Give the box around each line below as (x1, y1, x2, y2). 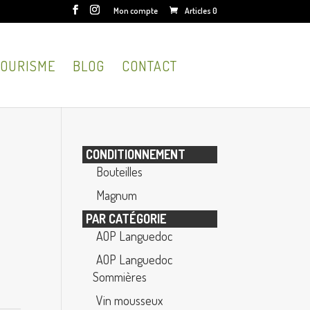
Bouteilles (96, 164, 143, 179)
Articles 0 (184, 6, 217, 16)
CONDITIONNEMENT (86, 147, 186, 162)
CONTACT (121, 57, 177, 75)
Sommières (93, 269, 147, 284)
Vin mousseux (96, 293, 163, 308)
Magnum (96, 188, 138, 203)
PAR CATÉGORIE (86, 211, 167, 226)
